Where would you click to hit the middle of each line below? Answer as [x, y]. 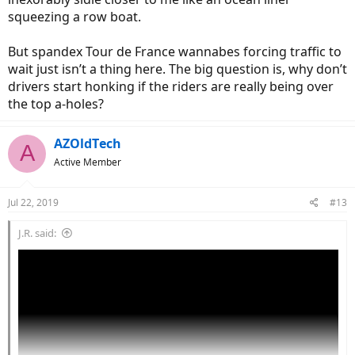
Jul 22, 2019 [33, 202]
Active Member [88, 162]
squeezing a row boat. [74, 16]
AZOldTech [88, 143]
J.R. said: [37, 233]
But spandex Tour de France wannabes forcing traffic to [175, 51]
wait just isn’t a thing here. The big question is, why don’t [177, 69]
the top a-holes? [56, 103]
